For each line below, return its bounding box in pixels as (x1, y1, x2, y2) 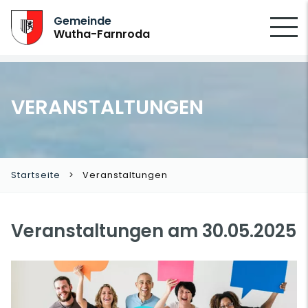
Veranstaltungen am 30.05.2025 (11, 219, 296, 243)
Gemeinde (54, 13, 112, 29)
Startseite (11, 169, 60, 181)
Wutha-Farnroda (54, 26, 151, 42)
